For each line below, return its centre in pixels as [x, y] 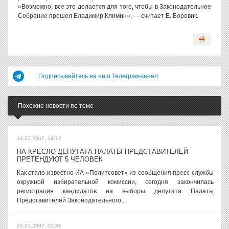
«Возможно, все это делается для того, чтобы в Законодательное [114, 7]
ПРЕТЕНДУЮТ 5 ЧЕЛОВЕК [60, 159]
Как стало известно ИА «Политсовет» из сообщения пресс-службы [115, 173]
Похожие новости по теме [56, 106]
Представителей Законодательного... [71, 200]
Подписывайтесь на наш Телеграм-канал [98, 76]
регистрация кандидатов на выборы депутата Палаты [115, 191]
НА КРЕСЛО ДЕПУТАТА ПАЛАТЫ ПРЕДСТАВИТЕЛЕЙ [102, 152]
